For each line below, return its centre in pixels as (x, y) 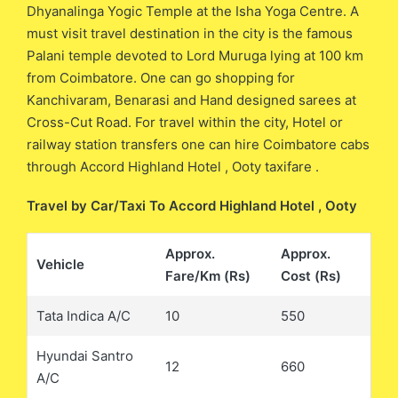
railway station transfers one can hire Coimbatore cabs (198, 144)
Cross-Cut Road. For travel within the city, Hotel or (185, 122)
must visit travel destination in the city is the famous (190, 33)
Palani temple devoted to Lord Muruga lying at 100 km (195, 55)
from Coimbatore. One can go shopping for (161, 77)
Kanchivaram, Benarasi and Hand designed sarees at (191, 99)
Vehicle (60, 265)
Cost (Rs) (311, 276)
